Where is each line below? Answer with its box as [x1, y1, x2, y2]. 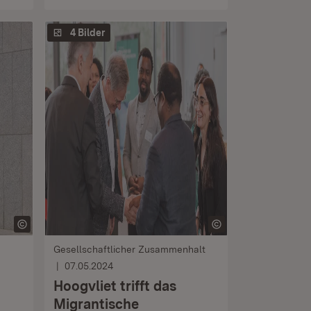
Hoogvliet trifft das [53, 278, 176, 294]
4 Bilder [70, 27, 105, 38]
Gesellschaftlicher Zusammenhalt [53, 244, 205, 255]
